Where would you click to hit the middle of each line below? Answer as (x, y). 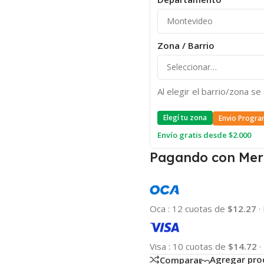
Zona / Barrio (186, 45)
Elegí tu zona (185, 117)
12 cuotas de (199, 208)
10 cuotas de (200, 246)
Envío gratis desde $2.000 (204, 135)
